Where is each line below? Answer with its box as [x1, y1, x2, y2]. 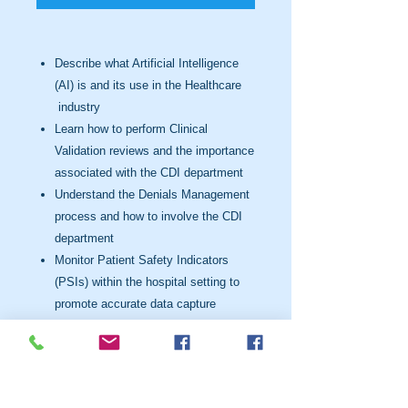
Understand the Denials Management [55, 188, 250, 201]
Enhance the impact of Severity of [55, 319, 235, 332]
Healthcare [185, 78, 241, 92]
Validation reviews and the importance [55, 144, 254, 158]
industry [58, 100, 100, 114]
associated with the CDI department [55, 166, 243, 179]
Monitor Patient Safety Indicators [55, 253, 229, 267]
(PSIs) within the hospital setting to [55, 275, 240, 289]
